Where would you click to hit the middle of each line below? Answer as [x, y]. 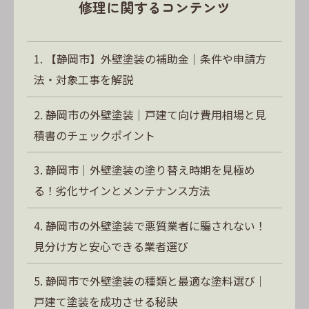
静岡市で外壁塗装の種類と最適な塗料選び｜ [156, 280]
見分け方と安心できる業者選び [111, 246]
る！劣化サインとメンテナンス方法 [122, 191]
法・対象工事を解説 [84, 80]
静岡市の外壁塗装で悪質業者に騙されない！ [156, 225]
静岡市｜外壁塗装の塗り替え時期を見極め [151, 170]
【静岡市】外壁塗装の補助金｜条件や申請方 [156, 59]
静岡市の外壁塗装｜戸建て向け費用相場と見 [156, 114]
